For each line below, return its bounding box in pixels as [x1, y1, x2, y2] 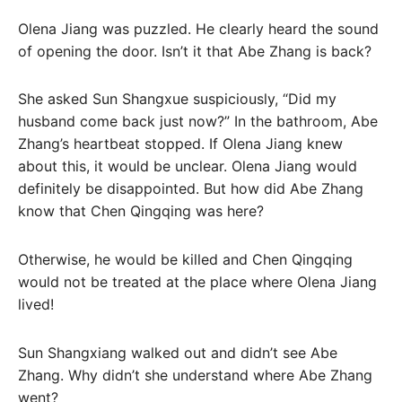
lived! [18, 295, 54, 314]
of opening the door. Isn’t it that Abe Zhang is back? [18, 41, 371, 60]
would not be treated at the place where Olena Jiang [18, 273, 377, 292]
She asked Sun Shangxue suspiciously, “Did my [18, 90, 336, 109]
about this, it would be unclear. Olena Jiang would [18, 157, 357, 176]
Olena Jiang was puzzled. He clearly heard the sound [18, 19, 379, 38]
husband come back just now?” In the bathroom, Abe [18, 112, 378, 131]
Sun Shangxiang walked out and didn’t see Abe [18, 343, 337, 362]
